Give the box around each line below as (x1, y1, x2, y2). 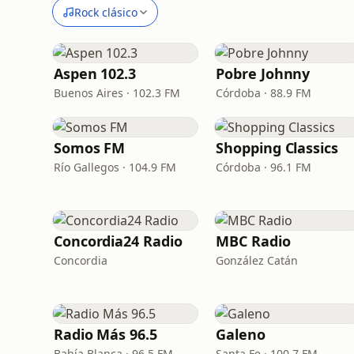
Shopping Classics (216, 138, 338, 157)
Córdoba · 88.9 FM (216, 85, 312, 100)
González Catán (216, 253, 299, 268)
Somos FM (54, 138, 126, 157)
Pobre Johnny (216, 64, 311, 83)
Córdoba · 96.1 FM (216, 160, 312, 175)
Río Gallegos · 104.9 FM (54, 160, 176, 175)
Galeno (216, 325, 265, 344)
